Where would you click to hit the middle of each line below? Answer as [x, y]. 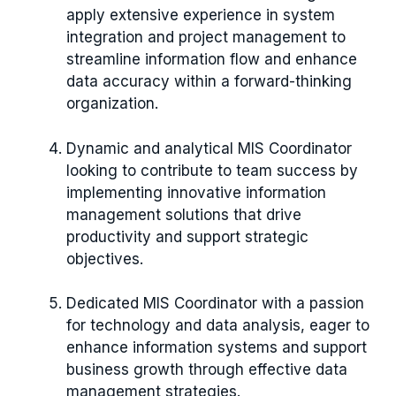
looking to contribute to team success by [212, 170]
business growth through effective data [207, 370]
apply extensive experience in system [201, 15]
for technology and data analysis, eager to [218, 326]
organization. [112, 104]
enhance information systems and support [217, 348]
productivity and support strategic [187, 236]
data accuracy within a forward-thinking [209, 82]
